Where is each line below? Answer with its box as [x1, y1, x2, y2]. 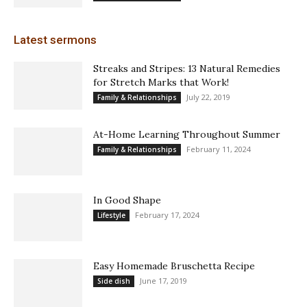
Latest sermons [14, 33, 97, 47]
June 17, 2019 [140, 275, 187, 286]
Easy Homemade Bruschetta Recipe [93, 260, 255, 273]
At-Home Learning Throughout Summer [93, 128, 280, 141]
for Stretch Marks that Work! [93, 76, 229, 89]
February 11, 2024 [186, 144, 251, 155]
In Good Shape [93, 194, 161, 207]
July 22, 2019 [186, 92, 230, 103]
